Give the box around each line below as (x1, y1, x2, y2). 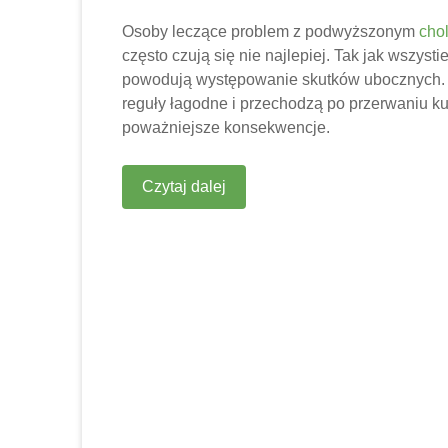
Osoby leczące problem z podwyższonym (122, 22, 419, 40)
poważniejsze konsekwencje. (122, 118, 330, 136)
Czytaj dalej (142, 177, 226, 195)
